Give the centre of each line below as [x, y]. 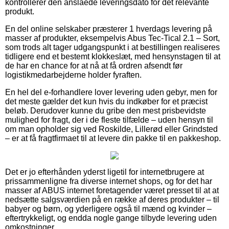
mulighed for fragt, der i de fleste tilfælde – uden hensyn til [109, 120]
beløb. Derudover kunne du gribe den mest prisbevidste [106, 110]
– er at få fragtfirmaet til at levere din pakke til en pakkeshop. [113, 138]
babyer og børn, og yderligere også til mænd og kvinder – [108, 209]
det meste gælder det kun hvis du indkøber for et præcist [106, 101]
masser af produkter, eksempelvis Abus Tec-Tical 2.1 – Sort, [112, 38]
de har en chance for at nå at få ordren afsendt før [94, 65]
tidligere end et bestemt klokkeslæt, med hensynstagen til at [113, 56]
